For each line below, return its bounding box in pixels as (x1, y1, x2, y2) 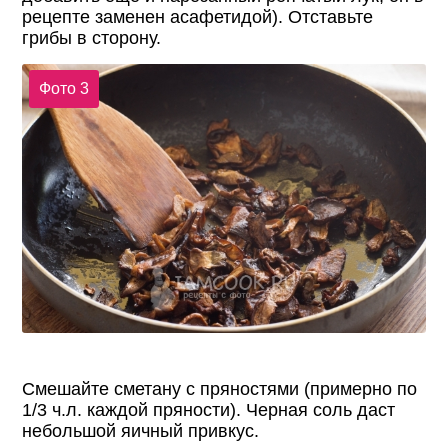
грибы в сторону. (22, 27, 162, 48)
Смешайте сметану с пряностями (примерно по (22, 378, 418, 399)
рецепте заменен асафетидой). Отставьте (22, 6, 374, 27)
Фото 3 (38, 80, 89, 98)
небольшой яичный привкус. (22, 420, 260, 441)
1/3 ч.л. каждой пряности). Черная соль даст (22, 399, 396, 420)
